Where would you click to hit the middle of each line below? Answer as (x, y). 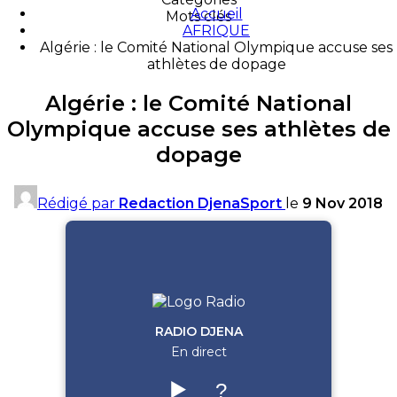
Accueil (216, 14)
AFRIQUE (216, 31)
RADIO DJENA (198, 331)
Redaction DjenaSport (200, 203)
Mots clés (198, 16)
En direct (198, 351)
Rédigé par (78, 203)
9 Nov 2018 (343, 203)
